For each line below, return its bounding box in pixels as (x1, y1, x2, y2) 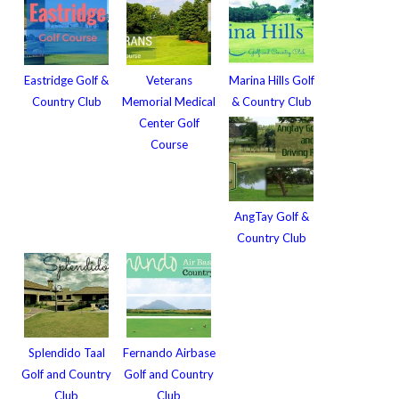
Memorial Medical (122, 94, 216, 109)
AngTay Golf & (233, 209, 309, 224)
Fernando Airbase (122, 346, 216, 360)
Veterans (145, 73, 192, 87)
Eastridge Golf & (24, 73, 110, 87)
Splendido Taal (28, 346, 105, 360)
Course (150, 137, 188, 151)
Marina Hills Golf (228, 73, 314, 87)
